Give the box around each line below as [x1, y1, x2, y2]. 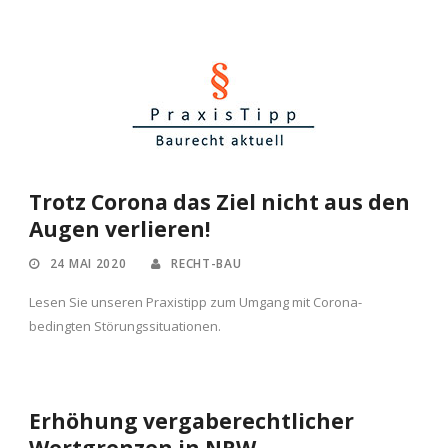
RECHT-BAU [171, 255, 242, 273]
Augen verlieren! [29, 215, 210, 244]
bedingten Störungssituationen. [29, 317, 221, 336]
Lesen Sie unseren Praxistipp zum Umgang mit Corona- [29, 293, 362, 312]
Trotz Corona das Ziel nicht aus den [29, 188, 410, 217]
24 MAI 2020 [49, 255, 127, 273]
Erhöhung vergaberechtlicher [29, 407, 354, 436]
